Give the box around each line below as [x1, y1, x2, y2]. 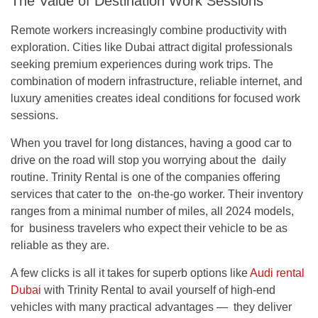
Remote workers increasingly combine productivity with [11, 23, 287, 36]
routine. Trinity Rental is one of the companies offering [11, 170, 280, 183]
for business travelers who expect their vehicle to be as [11, 221, 287, 234]
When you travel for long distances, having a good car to [11, 136, 292, 149]
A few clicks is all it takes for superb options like [11, 266, 250, 279]
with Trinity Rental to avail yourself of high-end [41, 283, 275, 296]
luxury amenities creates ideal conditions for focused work [11, 92, 300, 104]
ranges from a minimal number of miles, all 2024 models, [11, 204, 294, 217]
